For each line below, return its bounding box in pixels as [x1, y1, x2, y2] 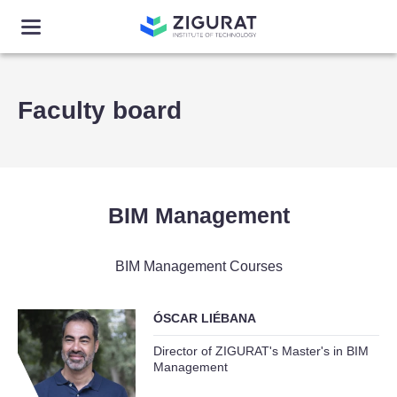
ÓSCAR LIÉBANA [152, 311, 256, 325]
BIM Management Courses [114, 259, 283, 274]
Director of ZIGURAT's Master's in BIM [152, 344, 369, 358]
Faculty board [18, 97, 182, 124]
